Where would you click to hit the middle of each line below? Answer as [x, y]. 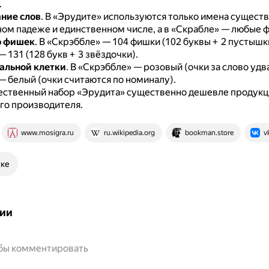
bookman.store [209, 133]
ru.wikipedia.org [129, 133]
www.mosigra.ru [47, 133]
